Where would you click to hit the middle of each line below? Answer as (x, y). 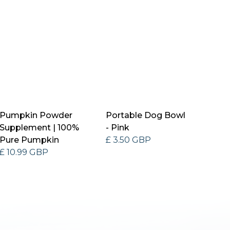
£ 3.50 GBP (128, 140)
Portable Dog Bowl (145, 115)
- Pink (117, 127)
